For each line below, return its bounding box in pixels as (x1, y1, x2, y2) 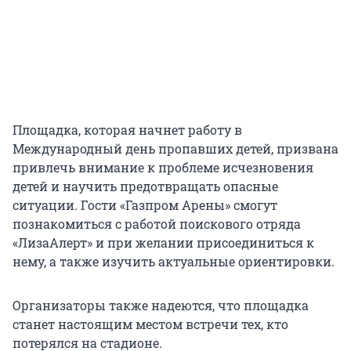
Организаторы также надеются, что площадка (13, 297, 309, 314)
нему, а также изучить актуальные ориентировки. (13, 253, 335, 270)
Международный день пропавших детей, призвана (13, 140, 338, 157)
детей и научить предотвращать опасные (13, 178, 278, 195)
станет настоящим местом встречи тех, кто (13, 316, 288, 333)
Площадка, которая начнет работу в (13, 121, 242, 139)
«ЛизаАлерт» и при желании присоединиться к (13, 234, 314, 251)
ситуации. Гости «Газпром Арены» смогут (13, 197, 277, 214)
